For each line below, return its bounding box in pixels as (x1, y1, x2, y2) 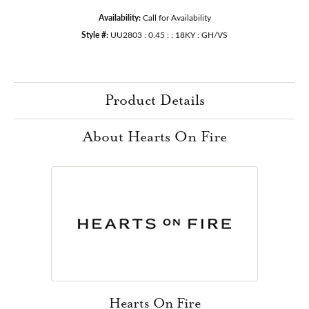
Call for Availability (142, 11, 211, 23)
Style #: (81, 28, 108, 40)
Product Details (104, 92, 205, 109)
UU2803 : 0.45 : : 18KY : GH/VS (110, 28, 228, 40)
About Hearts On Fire (82, 128, 227, 146)
